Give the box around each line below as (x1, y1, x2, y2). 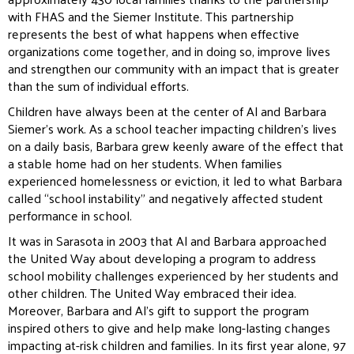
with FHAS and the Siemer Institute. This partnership (8, 4, 294, 28)
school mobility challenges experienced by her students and (8, 263, 338, 287)
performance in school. (8, 203, 132, 227)
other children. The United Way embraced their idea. (8, 281, 296, 304)
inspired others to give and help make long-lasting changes (8, 315, 330, 339)
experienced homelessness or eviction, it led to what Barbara (8, 168, 342, 192)
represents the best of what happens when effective (8, 21, 299, 45)
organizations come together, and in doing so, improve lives (8, 39, 330, 62)
